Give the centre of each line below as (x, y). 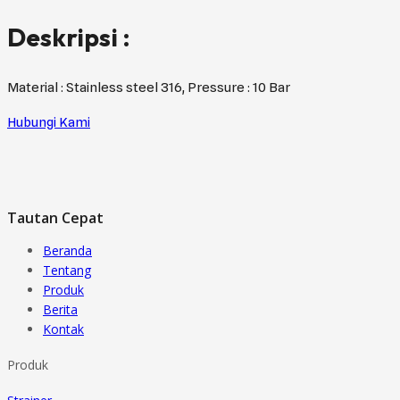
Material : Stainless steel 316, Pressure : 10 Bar (149, 88)
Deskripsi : (69, 37)
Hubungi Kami (49, 123)
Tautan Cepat (55, 218)
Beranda (67, 251)
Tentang (67, 271)
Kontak (63, 329)
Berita (60, 310)
